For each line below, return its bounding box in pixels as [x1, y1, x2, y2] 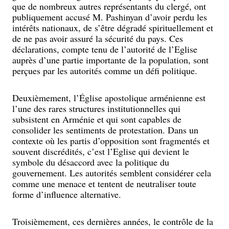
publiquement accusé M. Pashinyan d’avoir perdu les [12, 11, 207, 23]
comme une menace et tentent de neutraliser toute [12, 177, 196, 190]
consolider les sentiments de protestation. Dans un [12, 124, 198, 136]
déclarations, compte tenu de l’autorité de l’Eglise [12, 43, 197, 55]
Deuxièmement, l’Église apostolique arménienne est [12, 91, 205, 104]
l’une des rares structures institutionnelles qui [12, 102, 180, 114]
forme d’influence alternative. [12, 188, 121, 200]
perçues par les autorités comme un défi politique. [12, 64, 197, 77]
